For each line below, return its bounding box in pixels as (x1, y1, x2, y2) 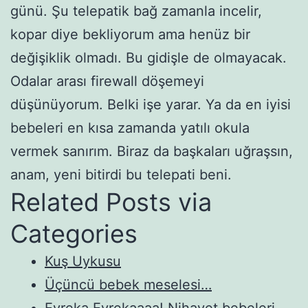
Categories (10, 218, 137, 249)
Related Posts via (10, 186, 212, 217)
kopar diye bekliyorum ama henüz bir (10, 25, 250, 43)
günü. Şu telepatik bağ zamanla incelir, (10, 2, 262, 19)
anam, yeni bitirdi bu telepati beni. (10, 166, 232, 183)
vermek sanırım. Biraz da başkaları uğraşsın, (10, 142, 293, 159)
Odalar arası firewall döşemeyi (10, 72, 204, 89)
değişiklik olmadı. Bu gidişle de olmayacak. (10, 49, 287, 66)
